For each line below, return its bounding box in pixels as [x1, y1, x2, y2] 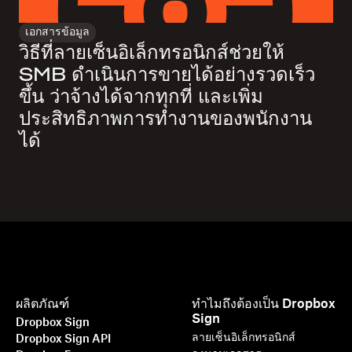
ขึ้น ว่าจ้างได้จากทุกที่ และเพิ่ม [19, 88, 263, 108]
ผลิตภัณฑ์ [16, 298, 69, 311]
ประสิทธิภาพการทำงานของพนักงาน [19, 110, 312, 130]
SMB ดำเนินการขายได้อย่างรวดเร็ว [19, 66, 315, 86]
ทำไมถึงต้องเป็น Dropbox [192, 298, 336, 311]
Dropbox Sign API [16, 334, 111, 346]
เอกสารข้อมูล [25, 27, 90, 38]
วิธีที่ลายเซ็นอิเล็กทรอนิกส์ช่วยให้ [19, 44, 284, 64]
